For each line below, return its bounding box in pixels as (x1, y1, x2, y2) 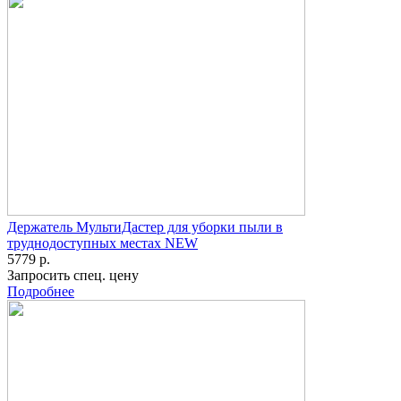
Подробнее (7, 284, 74, 300)
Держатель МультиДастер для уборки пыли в (7, 219, 283, 235)
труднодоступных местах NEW (7, 235, 198, 252)
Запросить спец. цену (7, 268, 139, 284)
